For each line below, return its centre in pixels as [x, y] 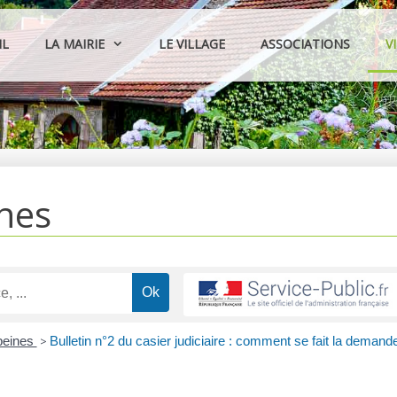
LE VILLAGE [192, 44]
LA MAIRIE [75, 44]
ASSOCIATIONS [306, 44]
